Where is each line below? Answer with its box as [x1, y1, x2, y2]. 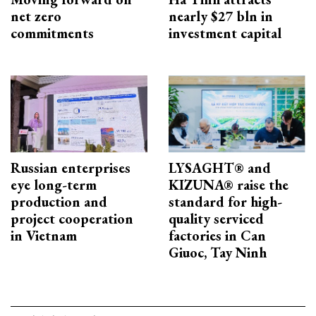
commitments [11, 23, 94, 42]
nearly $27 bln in [169, 6, 273, 25]
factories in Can [169, 226, 266, 245]
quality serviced [169, 209, 264, 229]
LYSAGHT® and [169, 159, 271, 178]
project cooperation [11, 209, 133, 229]
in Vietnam [11, 226, 77, 245]
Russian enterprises [11, 159, 130, 178]
